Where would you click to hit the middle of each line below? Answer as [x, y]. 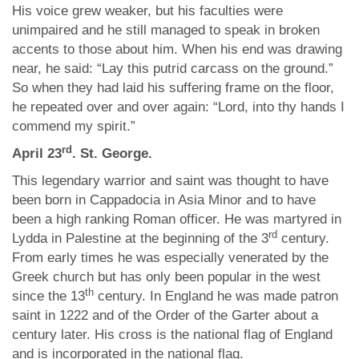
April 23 [37, 153]
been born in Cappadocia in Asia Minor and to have [164, 200]
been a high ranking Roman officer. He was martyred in [177, 219]
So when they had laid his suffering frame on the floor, [173, 88]
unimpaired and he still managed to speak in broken [166, 30]
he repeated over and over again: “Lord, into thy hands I [178, 107]
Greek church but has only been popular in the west [166, 277]
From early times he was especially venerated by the [170, 258]
